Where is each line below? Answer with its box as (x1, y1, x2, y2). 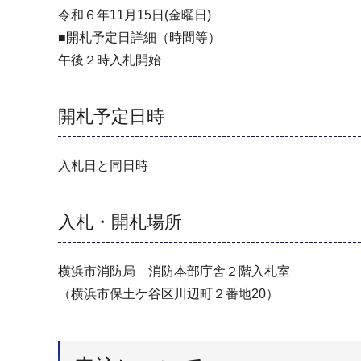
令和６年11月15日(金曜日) (58, 8, 211, 23)
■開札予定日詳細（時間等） (58, 31, 221, 45)
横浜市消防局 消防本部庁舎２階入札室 (58, 264, 290, 279)
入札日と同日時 (58, 159, 148, 173)
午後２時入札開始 (58, 53, 161, 68)
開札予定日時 (58, 106, 164, 127)
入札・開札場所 (58, 212, 182, 233)
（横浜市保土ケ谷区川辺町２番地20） (58, 287, 279, 301)
